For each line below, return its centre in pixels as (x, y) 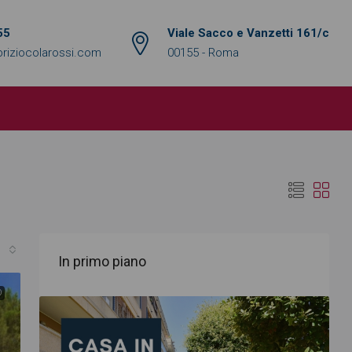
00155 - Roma (203, 53)
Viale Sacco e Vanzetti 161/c (248, 33)
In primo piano (102, 261)
